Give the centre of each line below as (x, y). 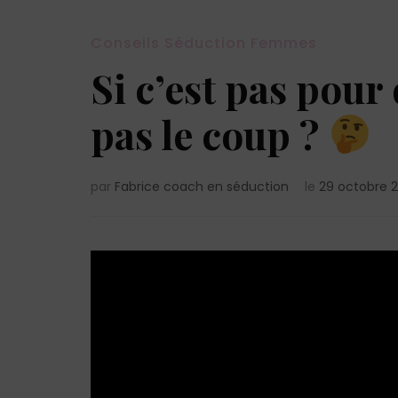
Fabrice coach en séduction (202, 186)
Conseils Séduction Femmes (204, 43)
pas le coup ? (209, 133)
